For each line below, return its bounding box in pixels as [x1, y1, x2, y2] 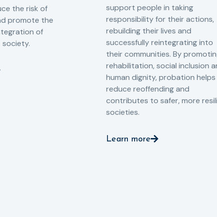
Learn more [106, 134, 151, 144]
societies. [106, 107, 139, 117]
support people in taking [106, 2, 193, 13]
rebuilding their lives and [106, 25, 191, 36]
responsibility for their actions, [106, 14, 214, 24]
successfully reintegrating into [106, 37, 213, 47]
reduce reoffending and [106, 83, 189, 94]
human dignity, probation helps [106, 72, 216, 82]
